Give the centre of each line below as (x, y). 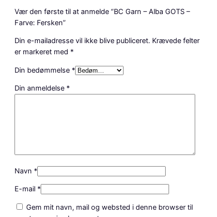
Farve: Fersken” (40, 23)
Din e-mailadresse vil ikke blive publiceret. (83, 41)
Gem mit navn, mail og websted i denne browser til (110, 207)
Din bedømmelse (43, 70)
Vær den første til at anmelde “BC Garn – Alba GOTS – (102, 11)
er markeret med (43, 52)
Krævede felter (176, 41)
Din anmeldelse (41, 88)
